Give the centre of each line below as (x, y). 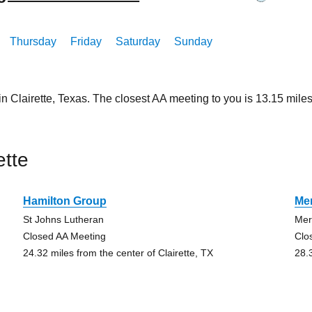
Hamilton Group (64, 201)
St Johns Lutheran (63, 219)
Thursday (33, 41)
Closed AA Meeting (64, 236)
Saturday (138, 41)
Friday (86, 41)
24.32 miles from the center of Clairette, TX (118, 253)
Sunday (194, 41)
